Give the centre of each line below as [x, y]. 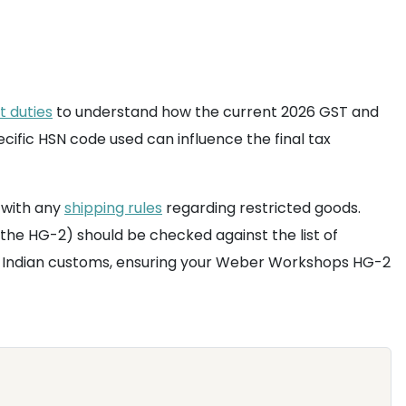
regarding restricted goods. [261, 208]
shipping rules [113, 208]
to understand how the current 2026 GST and [216, 112]
